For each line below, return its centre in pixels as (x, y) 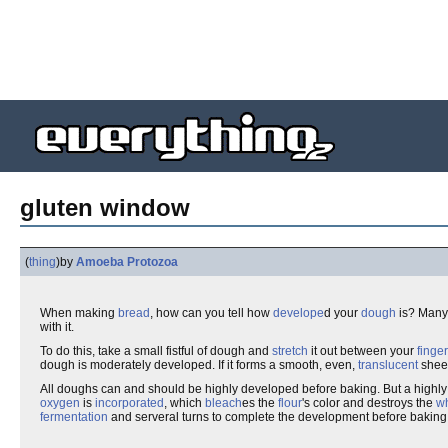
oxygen (60, 403)
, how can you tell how (211, 313)
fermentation (74, 417)
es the (260, 403)
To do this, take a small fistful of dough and (156, 351)
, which (184, 403)
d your (342, 313)
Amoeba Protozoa (127, 262)
